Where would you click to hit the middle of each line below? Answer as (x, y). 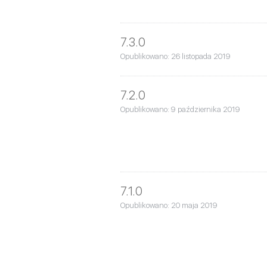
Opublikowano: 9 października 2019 (180, 109)
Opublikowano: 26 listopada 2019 (176, 56)
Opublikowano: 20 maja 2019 (169, 205)
